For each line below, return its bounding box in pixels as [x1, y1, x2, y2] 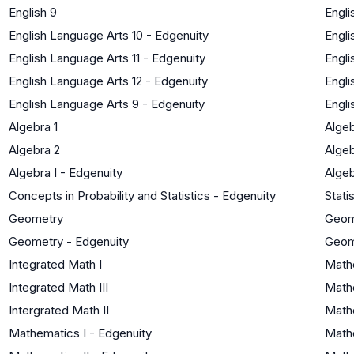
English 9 [9, 4, 57, 20]
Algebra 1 [9, 119, 58, 134]
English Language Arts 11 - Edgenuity [9, 50, 205, 66]
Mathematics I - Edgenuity [9, 325, 152, 341]
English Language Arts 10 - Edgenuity [9, 27, 209, 43]
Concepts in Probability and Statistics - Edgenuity [9, 187, 276, 203]
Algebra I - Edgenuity [9, 164, 122, 180]
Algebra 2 [9, 141, 60, 157]
